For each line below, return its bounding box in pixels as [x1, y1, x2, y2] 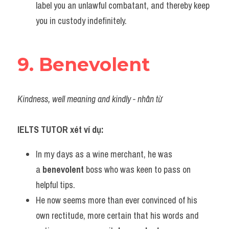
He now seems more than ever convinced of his [36, 194, 197, 207]
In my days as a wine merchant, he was [36, 148, 172, 161]
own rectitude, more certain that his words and [36, 209, 199, 222]
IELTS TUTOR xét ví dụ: [17, 123, 104, 136]
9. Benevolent [17, 53, 150, 76]
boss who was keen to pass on [84, 163, 191, 176]
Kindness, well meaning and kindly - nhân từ [17, 93, 162, 105]
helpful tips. [36, 178, 75, 191]
